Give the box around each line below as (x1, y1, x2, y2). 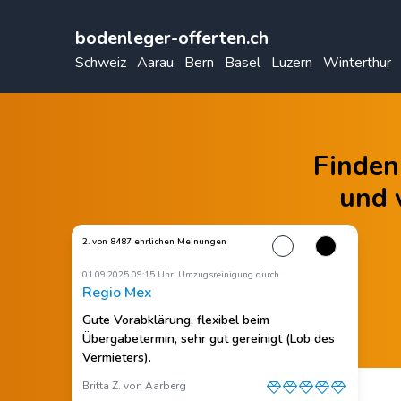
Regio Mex (82, 283, 152, 303)
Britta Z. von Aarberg (82, 379, 186, 393)
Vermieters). (82, 349, 151, 366)
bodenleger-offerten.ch (75, 26, 269, 50)
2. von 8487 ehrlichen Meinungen (82, 235, 226, 248)
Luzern (271, 53, 312, 73)
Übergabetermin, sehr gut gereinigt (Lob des (82, 330, 335, 347)
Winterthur (323, 53, 391, 73)
